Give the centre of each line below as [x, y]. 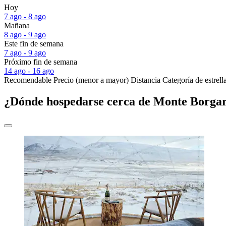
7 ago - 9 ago [25, 53]
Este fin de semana [34, 44]
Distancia [146, 80]
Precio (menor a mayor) [91, 80]
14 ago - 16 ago [29, 71]
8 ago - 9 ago [25, 35]
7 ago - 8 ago [25, 17]
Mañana [17, 26]
